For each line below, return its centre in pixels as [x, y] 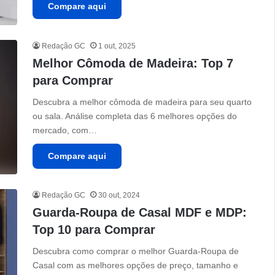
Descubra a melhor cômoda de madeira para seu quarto [142, 102]
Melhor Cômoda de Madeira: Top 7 [133, 63]
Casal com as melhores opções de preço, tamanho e [136, 265]
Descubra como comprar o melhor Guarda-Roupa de [136, 251]
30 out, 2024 [119, 195]
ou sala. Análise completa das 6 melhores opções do [135, 116]
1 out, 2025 [117, 46]
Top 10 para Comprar [94, 229]
